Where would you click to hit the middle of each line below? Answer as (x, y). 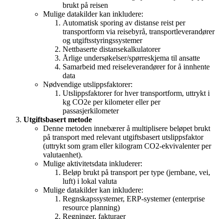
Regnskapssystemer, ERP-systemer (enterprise (134, 199)
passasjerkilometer (91, 111)
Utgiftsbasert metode (58, 120)
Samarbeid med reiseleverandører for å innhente (136, 67)
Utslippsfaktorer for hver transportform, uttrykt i (136, 93)
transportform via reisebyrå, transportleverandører (139, 32)
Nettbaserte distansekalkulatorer (111, 49)
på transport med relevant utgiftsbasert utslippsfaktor (123, 137)
